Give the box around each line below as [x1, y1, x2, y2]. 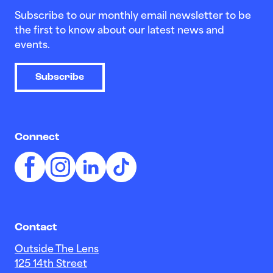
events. [15, 40, 50, 51]
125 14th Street [15, 259, 87, 269]
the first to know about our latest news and [15, 26, 224, 36]
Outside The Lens [15, 244, 99, 255]
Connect [15, 131, 59, 143]
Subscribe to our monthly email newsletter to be [15, 11, 251, 21]
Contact [15, 222, 57, 233]
